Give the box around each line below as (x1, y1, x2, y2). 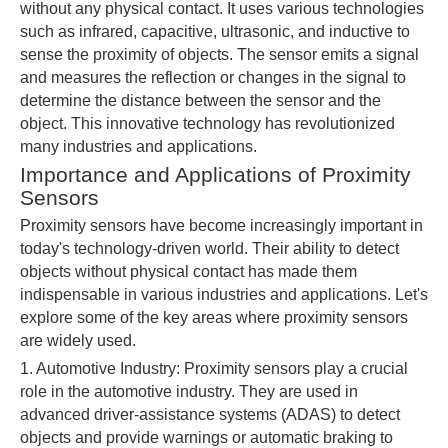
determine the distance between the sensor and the (20, 92, 381, 109)
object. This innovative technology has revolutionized (20, 115, 395, 132)
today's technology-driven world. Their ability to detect (20, 240, 399, 257)
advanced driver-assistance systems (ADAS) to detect (20, 406, 400, 423)
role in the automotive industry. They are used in (20, 383, 358, 400)
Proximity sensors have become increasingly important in (20, 217, 423, 234)
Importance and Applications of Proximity (20, 163, 411, 186)
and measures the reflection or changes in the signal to (20, 69, 406, 86)
